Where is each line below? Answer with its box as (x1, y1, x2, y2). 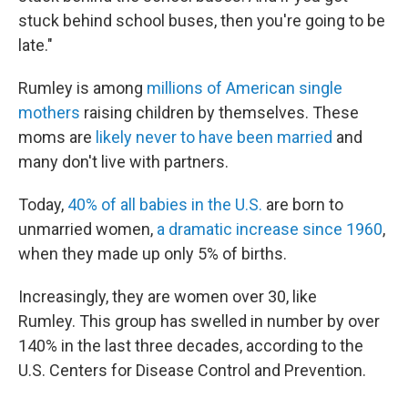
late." (18, 36, 53, 55)
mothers (18, 103, 80, 122)
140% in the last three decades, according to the (18, 336, 363, 355)
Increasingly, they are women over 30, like (18, 287, 317, 306)
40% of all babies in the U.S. (67, 195, 262, 214)
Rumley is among (18, 78, 147, 97)
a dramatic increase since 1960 (157, 219, 382, 239)
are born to (262, 195, 343, 214)
